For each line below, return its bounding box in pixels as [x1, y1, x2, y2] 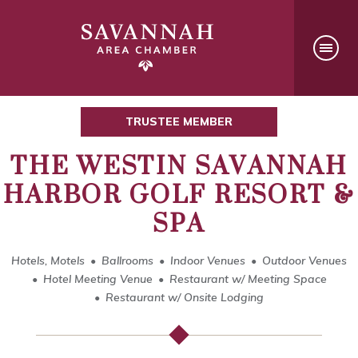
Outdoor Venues [262, 253, 347, 268]
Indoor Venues [170, 253, 245, 268]
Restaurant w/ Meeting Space [169, 272, 327, 287]
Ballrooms [101, 253, 153, 268]
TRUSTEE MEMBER [125, 114, 233, 129]
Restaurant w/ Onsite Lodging [105, 290, 264, 305]
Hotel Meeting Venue [42, 272, 153, 287]
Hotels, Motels [11, 253, 85, 268]
